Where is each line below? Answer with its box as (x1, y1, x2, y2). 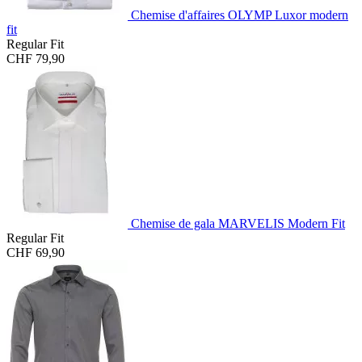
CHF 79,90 (6, 51, 65, 65)
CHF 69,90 (6, 245, 65, 259)
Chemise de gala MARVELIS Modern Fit (131, 216, 345, 230)
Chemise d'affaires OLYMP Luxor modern (131, 7, 348, 22)
